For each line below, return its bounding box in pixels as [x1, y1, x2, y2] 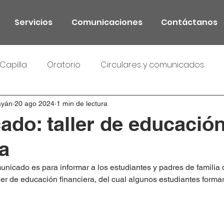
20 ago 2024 [14, 99, 54, 107]
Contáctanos [160, 16, 217, 28]
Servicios [14, 16, 52, 28]
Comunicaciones [71, 16, 142, 28]
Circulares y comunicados [100, 59, 204, 70]
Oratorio [47, 59, 80, 70]
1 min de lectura [56, 99, 107, 107]
